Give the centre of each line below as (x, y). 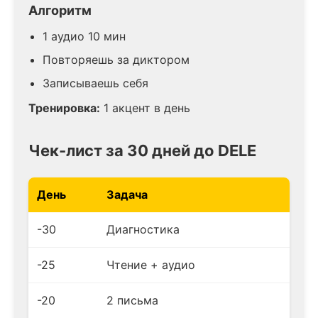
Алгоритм (60, 10)
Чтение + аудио (151, 264)
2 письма (132, 300)
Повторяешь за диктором (116, 59)
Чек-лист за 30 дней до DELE (142, 150)
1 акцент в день (145, 108)
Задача (127, 194)
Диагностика (143, 229)
